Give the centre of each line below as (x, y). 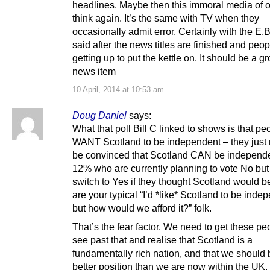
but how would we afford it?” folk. (142, 208)
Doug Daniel (99, 115)
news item (94, 71)
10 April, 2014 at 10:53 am (118, 89)
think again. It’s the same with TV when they (166, 18)
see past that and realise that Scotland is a (162, 240)
